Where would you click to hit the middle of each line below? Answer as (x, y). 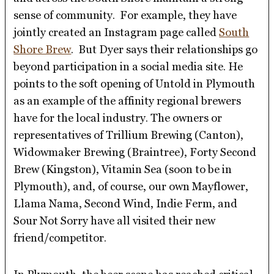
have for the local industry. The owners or (118, 117)
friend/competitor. (60, 237)
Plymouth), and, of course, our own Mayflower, (131, 186)
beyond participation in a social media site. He (128, 66)
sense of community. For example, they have (125, 15)
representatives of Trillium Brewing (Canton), (129, 135)
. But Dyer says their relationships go (165, 49)
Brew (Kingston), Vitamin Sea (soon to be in (123, 169)
